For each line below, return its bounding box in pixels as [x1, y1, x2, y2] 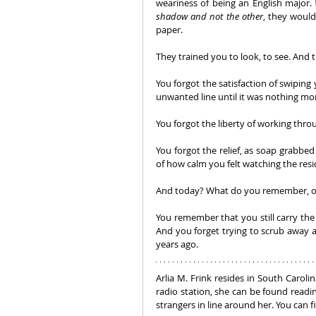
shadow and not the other [156, 10, 263, 23]
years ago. [156, 238, 198, 250]
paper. [156, 23, 185, 36]
